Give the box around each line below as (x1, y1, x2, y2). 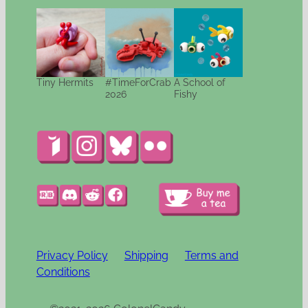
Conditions (36, 265, 90, 278)
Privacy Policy (36, 249, 108, 262)
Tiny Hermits (36, 77, 93, 89)
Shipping (124, 249, 168, 262)
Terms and (184, 249, 239, 262)
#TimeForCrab (104, 77, 171, 89)
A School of (173, 77, 225, 89)
